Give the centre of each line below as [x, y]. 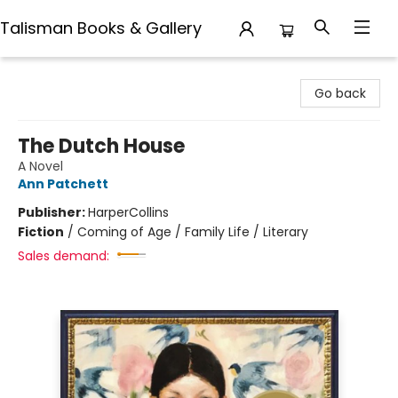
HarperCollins [128, 212]
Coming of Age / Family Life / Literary [193, 232]
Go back [340, 93]
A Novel [40, 166]
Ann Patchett [63, 184]
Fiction [41, 232]
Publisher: [53, 212]
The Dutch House [101, 146]
